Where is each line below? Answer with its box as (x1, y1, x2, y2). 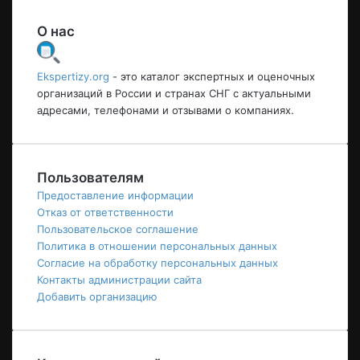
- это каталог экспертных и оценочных (109, 70, 315, 84)
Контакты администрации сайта (37, 273, 202, 287)
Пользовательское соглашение (37, 223, 198, 236)
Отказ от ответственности (37, 206, 174, 219)
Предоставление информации (37, 189, 194, 202)
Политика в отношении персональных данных (37, 239, 277, 253)
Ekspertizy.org (37, 70, 109, 84)
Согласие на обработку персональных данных (37, 256, 278, 270)
